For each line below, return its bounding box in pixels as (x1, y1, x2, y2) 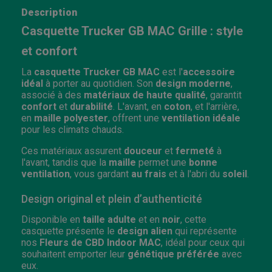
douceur (124, 144, 162, 157)
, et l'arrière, (191, 100, 239, 112)
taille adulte (83, 213, 136, 225)
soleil (222, 168, 247, 180)
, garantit (206, 89, 242, 101)
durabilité (70, 100, 113, 112)
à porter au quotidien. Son (43, 77, 155, 89)
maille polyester (34, 112, 108, 124)
